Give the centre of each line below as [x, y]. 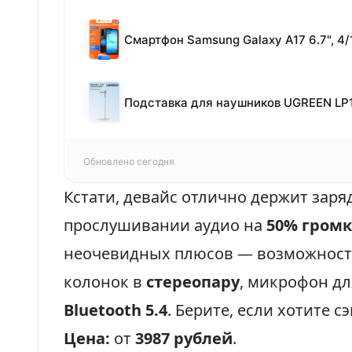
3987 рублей [184, 338]
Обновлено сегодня [129, 161]
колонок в [105, 282]
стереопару [193, 282]
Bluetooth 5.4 [115, 310]
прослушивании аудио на [165, 225]
